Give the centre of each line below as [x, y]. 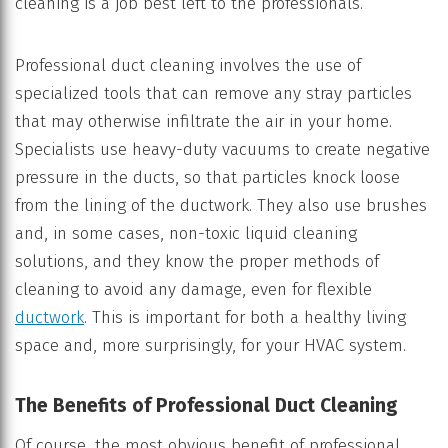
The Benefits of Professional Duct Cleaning [206, 406]
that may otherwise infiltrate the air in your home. [203, 122]
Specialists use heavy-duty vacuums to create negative [222, 150]
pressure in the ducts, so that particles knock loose [207, 178]
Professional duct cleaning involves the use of [188, 66]
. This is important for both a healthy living [245, 318]
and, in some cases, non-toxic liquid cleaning [186, 234]
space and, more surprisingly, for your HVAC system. [210, 346]
